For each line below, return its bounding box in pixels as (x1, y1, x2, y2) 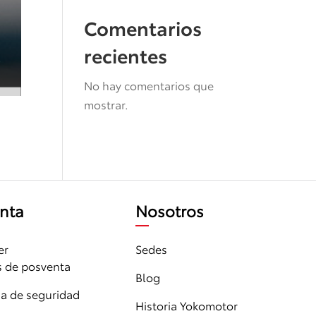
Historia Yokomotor (135, 297, 238, 314)
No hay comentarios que (84, 77, 214, 93)
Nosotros (135, 199, 205, 222)
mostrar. (84, 96, 129, 112)
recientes (84, 41, 168, 68)
